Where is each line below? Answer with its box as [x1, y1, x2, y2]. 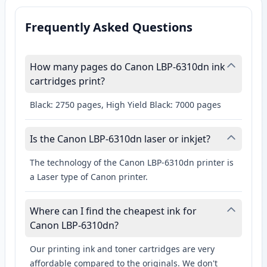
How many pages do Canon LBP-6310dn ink [30, 60, 225, 74]
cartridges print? [30, 74, 105, 88]
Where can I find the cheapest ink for [30, 204, 197, 218]
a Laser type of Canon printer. [30, 171, 148, 183]
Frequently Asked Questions [25, 19, 193, 36]
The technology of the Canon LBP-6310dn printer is [30, 157, 234, 169]
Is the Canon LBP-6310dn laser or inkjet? [30, 132, 210, 146]
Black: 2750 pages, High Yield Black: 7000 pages [30, 99, 221, 111]
